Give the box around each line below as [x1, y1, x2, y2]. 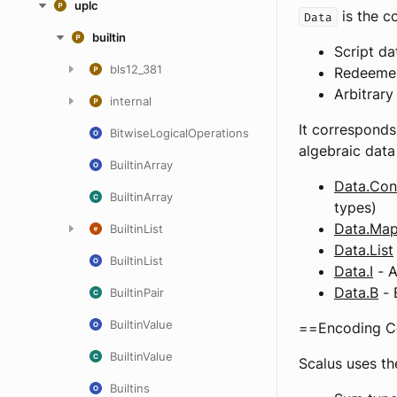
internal [110, 94, 152, 108]
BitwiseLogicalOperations [110, 126, 249, 140]
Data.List [334, 241, 393, 259]
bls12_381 [110, 62, 162, 76]
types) [334, 198, 377, 216]
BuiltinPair [110, 285, 164, 300]
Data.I [334, 262, 373, 280]
